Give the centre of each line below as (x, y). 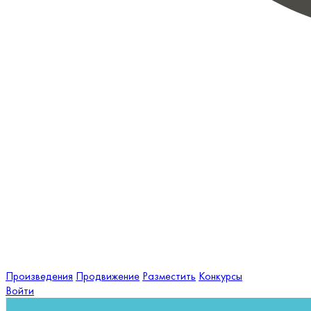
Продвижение (108, 276)
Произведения (39, 276)
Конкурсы (220, 276)
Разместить (169, 276)
